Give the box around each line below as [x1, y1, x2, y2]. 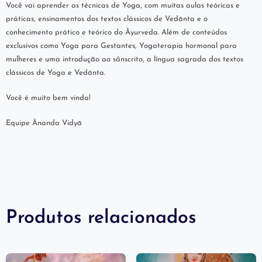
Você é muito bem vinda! [6, 94, 91, 102]
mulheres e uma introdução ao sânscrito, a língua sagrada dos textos [6, 56, 243, 64]
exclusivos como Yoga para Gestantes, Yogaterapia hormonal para [6, 42, 237, 50]
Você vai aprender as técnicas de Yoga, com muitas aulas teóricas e [6, 2, 240, 10]
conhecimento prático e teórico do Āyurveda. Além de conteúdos [6, 29, 227, 37]
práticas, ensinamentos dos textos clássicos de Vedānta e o [6, 15, 208, 23]
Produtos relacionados [6, 209, 196, 228]
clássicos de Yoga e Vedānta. [6, 69, 105, 77]
